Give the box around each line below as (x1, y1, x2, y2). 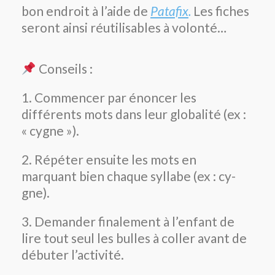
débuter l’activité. (21, 247, 124, 263)
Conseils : (36, 61, 93, 77)
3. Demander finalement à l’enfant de (21, 214, 234, 230)
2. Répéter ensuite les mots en (21, 152, 196, 168)
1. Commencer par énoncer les (21, 90, 196, 106)
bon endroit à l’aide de (21, 3, 150, 19)
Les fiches (191, 3, 249, 19)
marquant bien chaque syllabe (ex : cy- (21, 168, 236, 184)
